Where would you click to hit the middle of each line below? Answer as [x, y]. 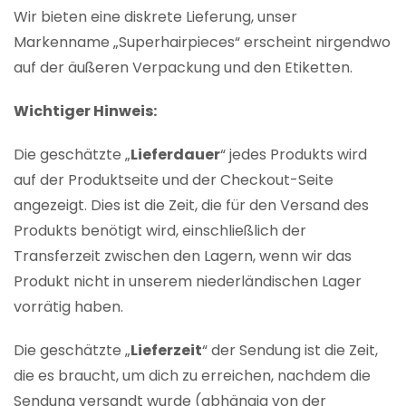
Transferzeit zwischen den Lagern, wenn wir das [183, 256]
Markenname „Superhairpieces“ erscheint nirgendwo [202, 43]
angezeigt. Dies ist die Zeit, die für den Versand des [191, 206]
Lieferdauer [175, 155]
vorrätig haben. [68, 307]
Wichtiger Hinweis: [85, 111]
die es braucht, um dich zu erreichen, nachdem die [192, 376]
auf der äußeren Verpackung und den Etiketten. [183, 68]
